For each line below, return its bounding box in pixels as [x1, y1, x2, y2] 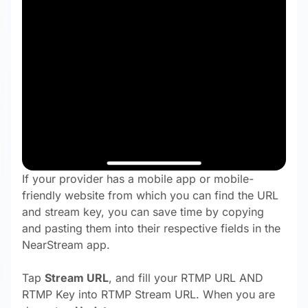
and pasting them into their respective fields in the [22, 221, 280, 235]
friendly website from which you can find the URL [22, 188, 278, 202]
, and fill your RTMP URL [109, 270, 239, 285]
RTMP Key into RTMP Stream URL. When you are [22, 287, 275, 301]
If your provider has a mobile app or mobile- [22, 171, 254, 186]
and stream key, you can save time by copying [22, 204, 264, 219]
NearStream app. [22, 237, 110, 252]
